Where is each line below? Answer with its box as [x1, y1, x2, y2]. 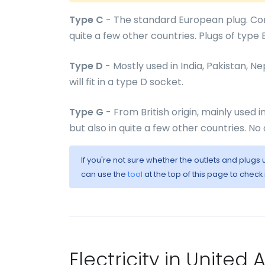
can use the [81, 169, 128, 179]
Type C [69, 13, 104, 27]
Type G [69, 105, 104, 119]
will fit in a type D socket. [69, 75, 183, 89]
